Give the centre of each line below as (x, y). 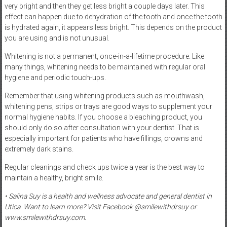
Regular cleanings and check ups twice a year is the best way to (104, 167)
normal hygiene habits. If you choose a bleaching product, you (103, 117)
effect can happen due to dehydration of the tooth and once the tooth (113, 16)
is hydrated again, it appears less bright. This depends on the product (113, 27)
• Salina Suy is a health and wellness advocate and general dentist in (108, 196)
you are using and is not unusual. (57, 38)
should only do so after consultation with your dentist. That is (102, 127)
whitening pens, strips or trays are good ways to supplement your (108, 106)
